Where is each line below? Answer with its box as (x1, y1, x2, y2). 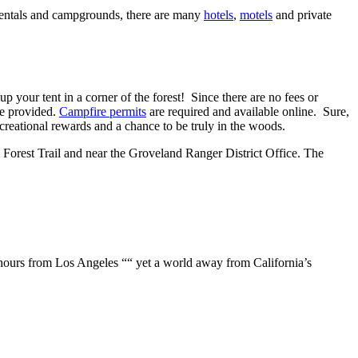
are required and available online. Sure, (146, 105, 349, 119)
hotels (204, 8, 233, 22)
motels (240, 8, 272, 22)
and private (272, 8, 332, 22)
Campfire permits (59, 105, 146, 119)
